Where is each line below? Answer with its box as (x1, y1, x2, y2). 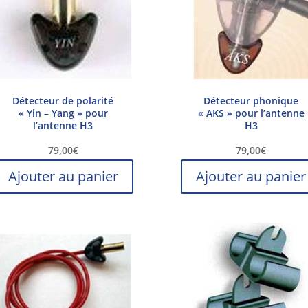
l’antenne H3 (33, 119, 93, 133)
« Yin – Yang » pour (18, 107, 108, 120)
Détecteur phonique (203, 94, 299, 108)
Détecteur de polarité (12, 94, 114, 108)
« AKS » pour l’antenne (197, 107, 305, 120)
